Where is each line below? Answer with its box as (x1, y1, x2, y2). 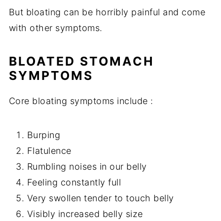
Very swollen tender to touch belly (27, 192, 174, 203)
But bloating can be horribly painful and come (8, 6, 206, 17)
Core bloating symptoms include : (8, 95, 153, 106)
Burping (27, 129, 61, 140)
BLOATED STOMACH (8, 53, 154, 69)
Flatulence (27, 145, 72, 156)
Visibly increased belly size (27, 208, 143, 219)
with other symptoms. (8, 22, 103, 33)
